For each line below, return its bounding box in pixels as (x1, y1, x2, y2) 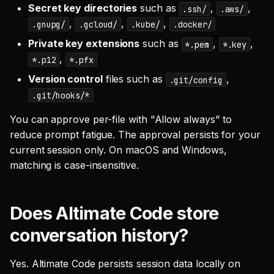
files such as (102, 73, 166, 86)
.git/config (169, 74, 223, 86)
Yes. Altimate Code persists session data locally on (10, 257, 240, 270)
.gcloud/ (78, 18, 118, 30)
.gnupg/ (31, 18, 66, 30)
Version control (28, 73, 103, 86)
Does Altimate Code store (10, 202, 219, 224)
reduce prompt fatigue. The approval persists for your (10, 128, 261, 141)
